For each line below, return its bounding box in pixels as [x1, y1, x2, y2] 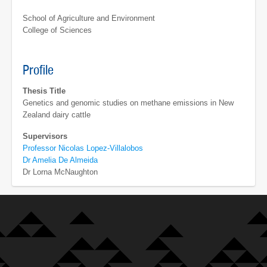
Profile [23, 63, 54, 78]
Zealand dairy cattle [23, 110, 91, 120]
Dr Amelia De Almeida [23, 155, 98, 164]
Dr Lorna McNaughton [23, 167, 98, 176]
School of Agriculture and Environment [23, 14, 155, 23]
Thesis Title [23, 86, 66, 96]
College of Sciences [23, 26, 92, 35]
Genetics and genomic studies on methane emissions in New [23, 98, 234, 108]
